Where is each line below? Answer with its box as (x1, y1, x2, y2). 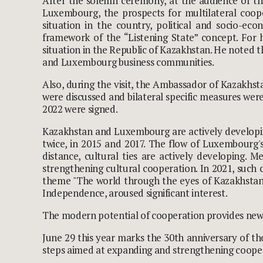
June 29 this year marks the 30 (42, 231, 174, 245)
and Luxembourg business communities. (42, 55, 214, 69)
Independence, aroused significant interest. (42, 186, 228, 200)
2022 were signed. (42, 102, 118, 116)
